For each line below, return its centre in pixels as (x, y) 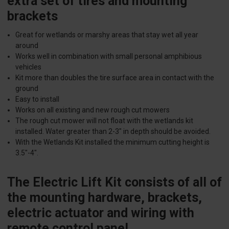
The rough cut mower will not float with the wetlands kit (105, 121)
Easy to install (38, 99)
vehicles (29, 67)
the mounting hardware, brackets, (105, 198)
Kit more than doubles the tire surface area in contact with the (115, 78)
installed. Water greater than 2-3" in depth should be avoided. (113, 132)
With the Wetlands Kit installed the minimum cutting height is (113, 142)
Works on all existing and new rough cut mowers (93, 110)
